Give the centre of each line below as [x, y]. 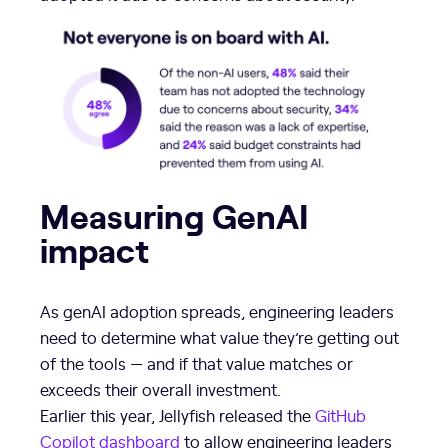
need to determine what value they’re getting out [219, 337]
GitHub [340, 415]
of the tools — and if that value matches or [196, 363]
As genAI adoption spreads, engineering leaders [217, 311]
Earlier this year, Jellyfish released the [177, 415]
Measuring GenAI [174, 214]
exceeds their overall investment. [160, 389]
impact [94, 248]
